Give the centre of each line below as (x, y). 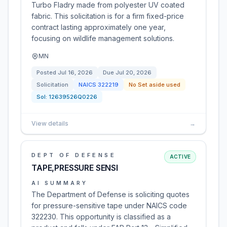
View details (50, 123)
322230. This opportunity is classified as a (101, 217)
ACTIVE (180, 157)
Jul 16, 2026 (75, 72)
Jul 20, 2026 (134, 72)
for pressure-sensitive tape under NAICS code (109, 205)
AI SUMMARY (60, 183)
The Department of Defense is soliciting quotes (110, 194)
